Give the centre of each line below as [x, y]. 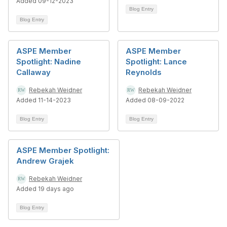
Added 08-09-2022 [155, 100]
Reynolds [144, 72]
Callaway [33, 72]
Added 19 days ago [45, 189]
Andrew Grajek [45, 161]
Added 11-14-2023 [44, 100]
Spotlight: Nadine [49, 62]
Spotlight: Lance [156, 62]
